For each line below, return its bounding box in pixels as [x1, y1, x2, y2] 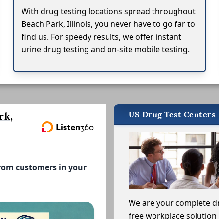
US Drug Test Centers [129, 109, 216, 120]
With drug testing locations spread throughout [22, 5, 196, 17]
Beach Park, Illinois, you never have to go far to [22, 18, 196, 29]
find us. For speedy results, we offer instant [22, 31, 182, 42]
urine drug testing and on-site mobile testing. [22, 44, 190, 55]
